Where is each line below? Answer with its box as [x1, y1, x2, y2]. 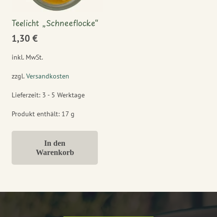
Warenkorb [35, 148, 74, 156]
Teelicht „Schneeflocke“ [12, 16, 98, 29]
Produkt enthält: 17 [12, 109, 71, 119]
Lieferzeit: [12, 90, 42, 99]
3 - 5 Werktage [42, 90, 85, 99]
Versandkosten [26, 71, 69, 80]
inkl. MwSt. [12, 52, 43, 62]
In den [44, 139, 66, 147]
